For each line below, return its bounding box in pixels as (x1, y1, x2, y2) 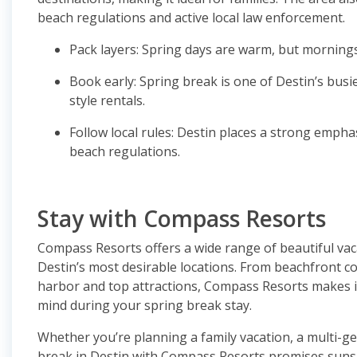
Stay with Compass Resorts (37, 203, 326, 234)
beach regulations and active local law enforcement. (37, 9, 345, 27)
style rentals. (69, 92, 145, 110)
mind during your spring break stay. (37, 296, 252, 315)
